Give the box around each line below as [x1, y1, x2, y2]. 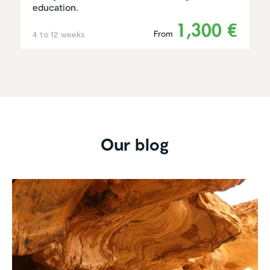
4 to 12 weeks [33, 29, 85, 40]
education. [33, 1, 78, 13]
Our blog [101, 134, 169, 155]
